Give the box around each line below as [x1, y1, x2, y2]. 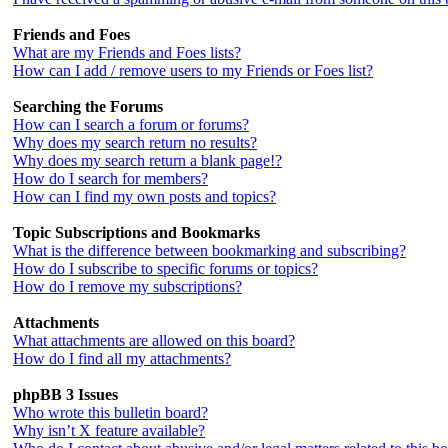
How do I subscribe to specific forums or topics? [13, 260, 318, 277]
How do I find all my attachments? [13, 350, 231, 367]
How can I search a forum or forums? [13, 116, 249, 133]
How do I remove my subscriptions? [13, 278, 242, 295]
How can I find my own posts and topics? [13, 188, 276, 205]
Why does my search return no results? [13, 134, 257, 151]
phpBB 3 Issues [13, 386, 118, 403]
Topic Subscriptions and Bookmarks [13, 224, 260, 241]
